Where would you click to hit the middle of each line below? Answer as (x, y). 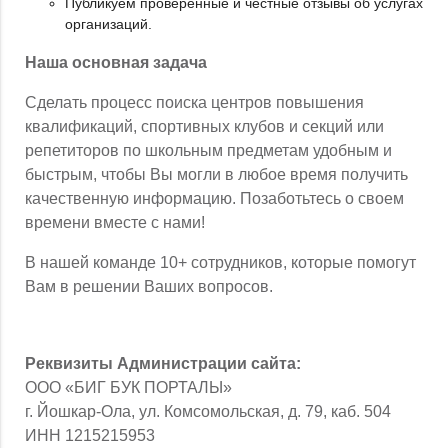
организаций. (108, 24)
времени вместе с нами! (115, 223)
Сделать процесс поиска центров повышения (194, 103)
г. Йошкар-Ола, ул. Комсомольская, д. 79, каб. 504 (208, 412)
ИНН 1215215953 (90, 436)
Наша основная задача (116, 63)
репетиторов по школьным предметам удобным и (208, 151)
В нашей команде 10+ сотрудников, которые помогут (220, 263)
